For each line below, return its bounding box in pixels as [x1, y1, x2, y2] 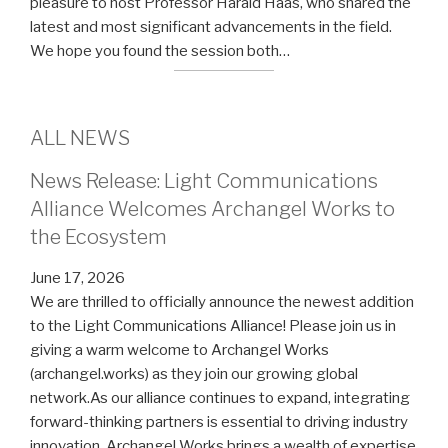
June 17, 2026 [30, 268, 125, 287]
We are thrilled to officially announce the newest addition [30, 292, 414, 311]
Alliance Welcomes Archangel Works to [30, 196, 395, 221]
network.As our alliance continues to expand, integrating [30, 388, 410, 407]
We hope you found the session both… [30, 41, 290, 60]
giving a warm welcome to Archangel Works [30, 340, 329, 359]
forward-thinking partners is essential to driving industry [30, 412, 408, 431]
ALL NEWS [30, 125, 130, 150]
